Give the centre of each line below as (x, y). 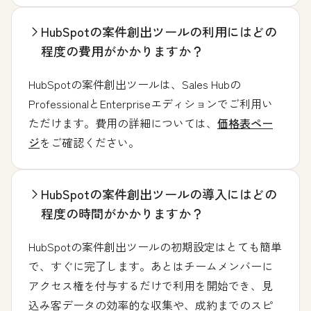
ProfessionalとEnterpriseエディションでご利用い (151, 103)
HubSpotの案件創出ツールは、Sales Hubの (135, 84)
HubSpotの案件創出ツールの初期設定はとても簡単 (155, 246)
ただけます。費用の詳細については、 (123, 123)
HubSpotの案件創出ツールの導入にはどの (159, 193)
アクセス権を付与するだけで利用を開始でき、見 (151, 285)
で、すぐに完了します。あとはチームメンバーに (151, 266)
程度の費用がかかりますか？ (122, 50)
